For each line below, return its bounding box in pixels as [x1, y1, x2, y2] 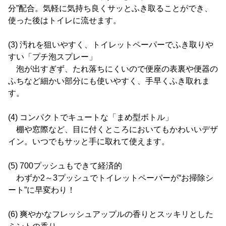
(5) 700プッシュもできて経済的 [8, 161, 122, 170]
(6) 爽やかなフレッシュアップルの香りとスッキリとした [8, 210, 213, 218]
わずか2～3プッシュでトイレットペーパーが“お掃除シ [8, 174, 213, 182]
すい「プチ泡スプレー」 [8, 52, 97, 61]
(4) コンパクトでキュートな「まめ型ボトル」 [8, 113, 173, 122]
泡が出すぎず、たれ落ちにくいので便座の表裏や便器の [8, 65, 218, 73]
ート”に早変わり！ [8, 186, 75, 194]
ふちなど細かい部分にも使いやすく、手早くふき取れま [8, 77, 210, 85]
